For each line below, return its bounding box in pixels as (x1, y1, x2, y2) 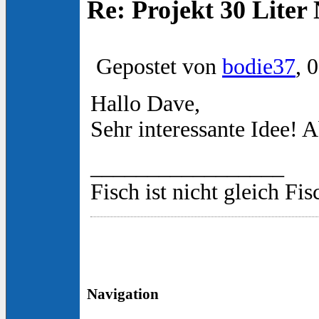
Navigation (87, 286, 159, 303)
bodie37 (222, 54, 296, 80)
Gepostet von (90, 54, 222, 80)
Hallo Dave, (90, 91, 200, 117)
